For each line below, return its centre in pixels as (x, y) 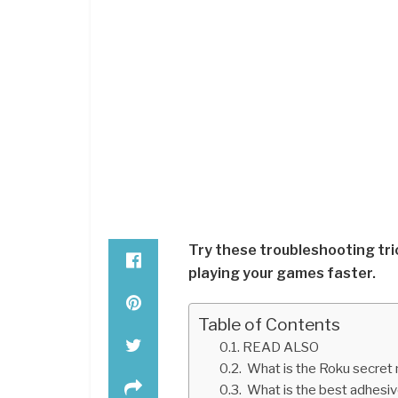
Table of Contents (269, 324)
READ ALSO (281, 346)
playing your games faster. (282, 273)
